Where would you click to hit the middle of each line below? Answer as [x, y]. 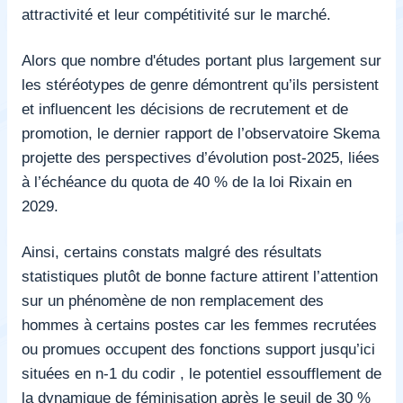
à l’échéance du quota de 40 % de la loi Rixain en [187, 181]
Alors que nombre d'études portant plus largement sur [201, 60]
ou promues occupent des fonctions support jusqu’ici [198, 349]
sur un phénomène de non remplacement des [173, 300]
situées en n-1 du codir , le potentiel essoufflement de [201, 373]
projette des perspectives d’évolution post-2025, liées [201, 157]
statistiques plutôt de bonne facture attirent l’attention [200, 276]
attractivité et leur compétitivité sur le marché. [176, 14]
